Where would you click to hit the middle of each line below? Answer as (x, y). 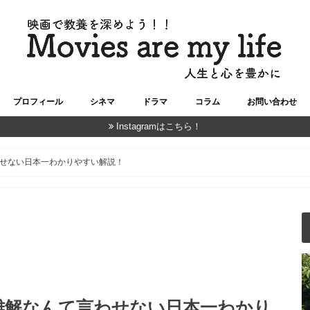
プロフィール (38, 102)
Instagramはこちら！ (159, 127)
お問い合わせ (272, 102)
